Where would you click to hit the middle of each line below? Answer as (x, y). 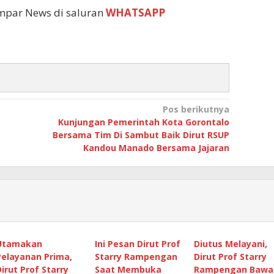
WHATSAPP (135, 13)
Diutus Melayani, (230, 244)
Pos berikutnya (196, 109)
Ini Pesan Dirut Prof (137, 244)
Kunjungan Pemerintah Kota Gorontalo (143, 122)
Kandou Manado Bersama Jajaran (156, 148)
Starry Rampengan (136, 257)
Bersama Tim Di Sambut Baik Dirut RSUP (141, 135)
